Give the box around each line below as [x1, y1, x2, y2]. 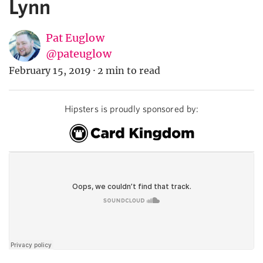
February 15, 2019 [9, 65, 91, 77]
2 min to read [97, 65, 160, 77]
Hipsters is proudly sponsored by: [65, 103, 198, 114]
